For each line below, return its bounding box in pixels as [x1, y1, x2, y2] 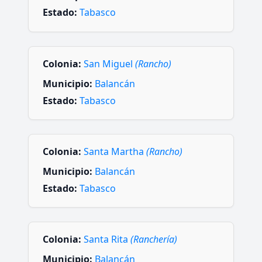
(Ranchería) [130, 233, 177, 246]
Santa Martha [84, 144, 146, 158]
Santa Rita [84, 233, 130, 246]
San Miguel [84, 57, 135, 70]
